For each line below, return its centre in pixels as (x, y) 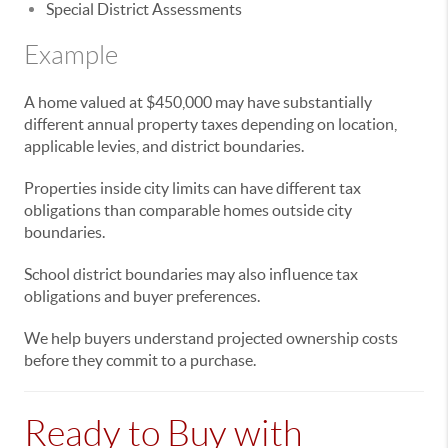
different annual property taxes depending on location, (210, 124)
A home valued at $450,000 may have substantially (198, 102)
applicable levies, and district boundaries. (164, 146)
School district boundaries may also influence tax (191, 274)
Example (71, 55)
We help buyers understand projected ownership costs (211, 338)
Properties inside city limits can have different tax (192, 188)
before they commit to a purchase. (140, 360)
